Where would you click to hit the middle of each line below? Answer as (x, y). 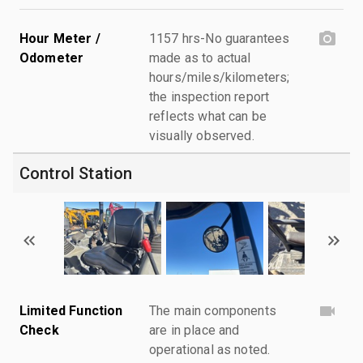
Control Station (76, 173)
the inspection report (209, 96)
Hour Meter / (60, 38)
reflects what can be (208, 116)
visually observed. (202, 135)
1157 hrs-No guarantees (220, 38)
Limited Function (71, 310)
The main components (213, 310)
